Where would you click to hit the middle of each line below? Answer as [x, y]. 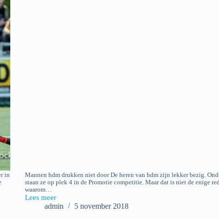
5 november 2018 [101, 206]
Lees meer [40, 198]
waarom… [38, 190]
